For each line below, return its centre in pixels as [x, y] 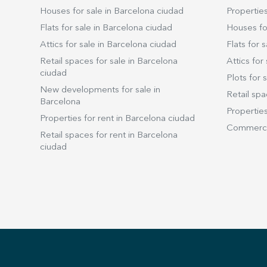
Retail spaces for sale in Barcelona [109, 62]
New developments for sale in [100, 90]
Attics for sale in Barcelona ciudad [108, 45]
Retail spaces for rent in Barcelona [109, 136]
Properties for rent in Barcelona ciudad [117, 119]
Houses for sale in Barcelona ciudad [112, 12]
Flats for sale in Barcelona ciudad [106, 28]
